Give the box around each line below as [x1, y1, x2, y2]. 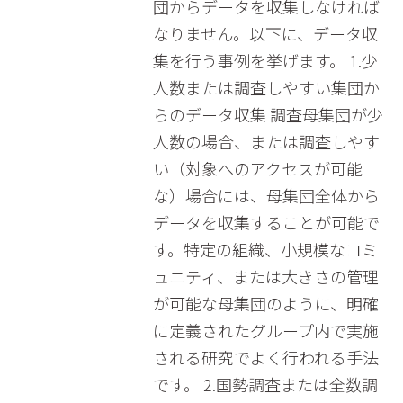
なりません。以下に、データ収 [152, 22, 378, 45]
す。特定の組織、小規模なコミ [152, 237, 378, 261]
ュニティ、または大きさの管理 [152, 264, 379, 288]
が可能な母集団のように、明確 [152, 291, 379, 315]
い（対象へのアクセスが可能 [152, 157, 363, 180]
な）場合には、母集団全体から [152, 184, 380, 207]
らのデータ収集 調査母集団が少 [152, 103, 383, 126]
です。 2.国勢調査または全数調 [152, 372, 378, 396]
